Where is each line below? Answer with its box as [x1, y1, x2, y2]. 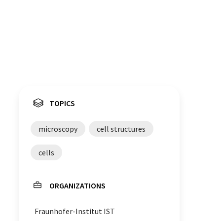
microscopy [38, 123, 77, 134]
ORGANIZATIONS [49, 180, 106, 190]
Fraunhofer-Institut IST [35, 206, 115, 216]
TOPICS [49, 98, 75, 108]
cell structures [97, 123, 146, 134]
